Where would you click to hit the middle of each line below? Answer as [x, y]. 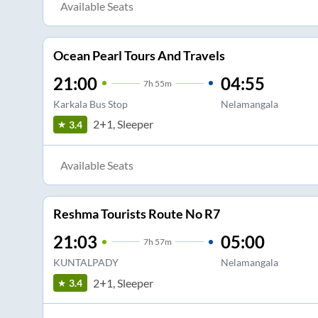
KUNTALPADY [86, 263]
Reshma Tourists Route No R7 [136, 214]
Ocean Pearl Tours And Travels [139, 55]
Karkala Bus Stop [90, 104]
